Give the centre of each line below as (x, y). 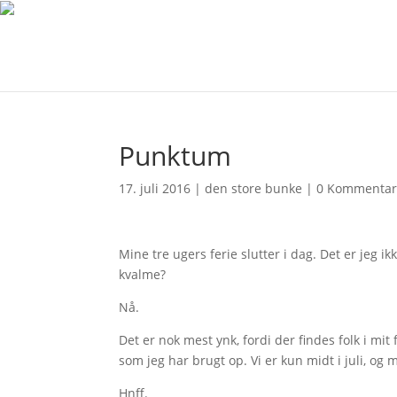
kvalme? (143, 274)
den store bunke (254, 188)
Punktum (175, 156)
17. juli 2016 (155, 188)
